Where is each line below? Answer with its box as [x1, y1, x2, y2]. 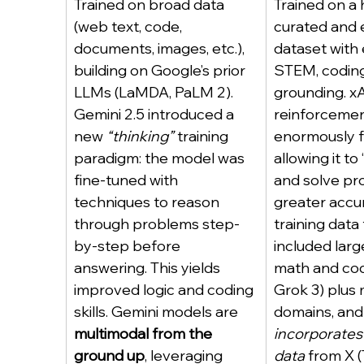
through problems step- [74, 214, 240, 233]
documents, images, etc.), [74, 39, 248, 58]
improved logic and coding [74, 280, 257, 299]
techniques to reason [74, 193, 223, 211]
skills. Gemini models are [74, 302, 241, 321]
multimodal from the [74, 324, 215, 343]
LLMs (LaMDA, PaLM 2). [74, 83, 236, 102]
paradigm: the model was [74, 149, 248, 167]
